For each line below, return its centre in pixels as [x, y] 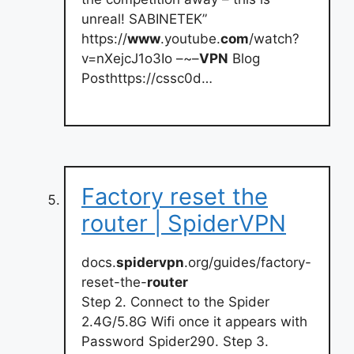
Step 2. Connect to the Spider [175, 301]
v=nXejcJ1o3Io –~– [140, 58]
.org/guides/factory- [248, 262]
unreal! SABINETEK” [144, 19]
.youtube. [190, 39]
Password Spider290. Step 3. [175, 341]
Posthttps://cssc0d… [147, 78]
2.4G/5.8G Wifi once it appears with [194, 321]
